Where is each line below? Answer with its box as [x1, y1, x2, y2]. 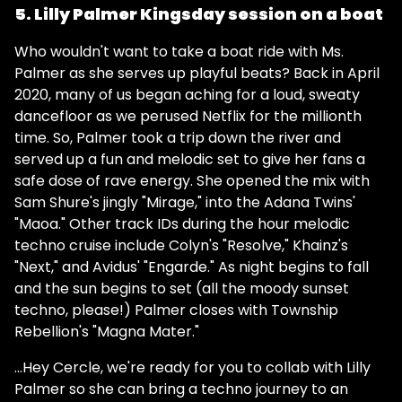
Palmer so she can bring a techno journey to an [14, 379, 348, 399]
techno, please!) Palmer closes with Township [14, 300, 338, 320]
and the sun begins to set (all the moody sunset [14, 278, 349, 299]
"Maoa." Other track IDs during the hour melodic [14, 214, 350, 234]
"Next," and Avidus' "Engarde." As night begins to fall [14, 257, 369, 277]
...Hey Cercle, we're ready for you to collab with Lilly [14, 357, 371, 378]
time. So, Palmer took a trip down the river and [14, 127, 341, 148]
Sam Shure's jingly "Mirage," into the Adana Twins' [14, 192, 355, 213]
